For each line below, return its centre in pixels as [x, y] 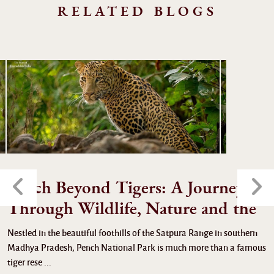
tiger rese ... [29, 262]
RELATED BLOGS [137, 12]
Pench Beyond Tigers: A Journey [126, 188]
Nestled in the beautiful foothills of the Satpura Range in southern [132, 233]
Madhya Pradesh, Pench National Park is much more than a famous [137, 248]
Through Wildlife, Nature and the [132, 209]
